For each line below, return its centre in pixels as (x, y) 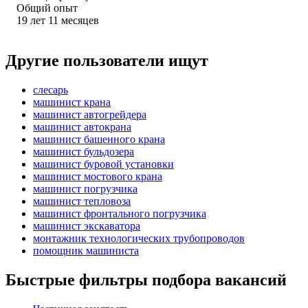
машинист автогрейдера (90, 114)
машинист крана (72, 102)
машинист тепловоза (82, 201)
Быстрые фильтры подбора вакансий (146, 279)
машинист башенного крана (99, 139)
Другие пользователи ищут (107, 60)
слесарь (51, 89)
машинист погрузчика (85, 188)
